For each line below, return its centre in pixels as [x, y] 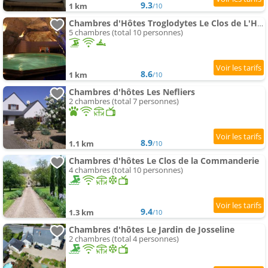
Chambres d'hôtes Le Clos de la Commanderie [164, 161]
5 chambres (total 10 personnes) [126, 33]
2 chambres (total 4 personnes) [124, 239]
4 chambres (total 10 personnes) [126, 170]
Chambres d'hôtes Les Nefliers [132, 92]
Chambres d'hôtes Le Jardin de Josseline [152, 230]
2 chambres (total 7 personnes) [124, 101]
